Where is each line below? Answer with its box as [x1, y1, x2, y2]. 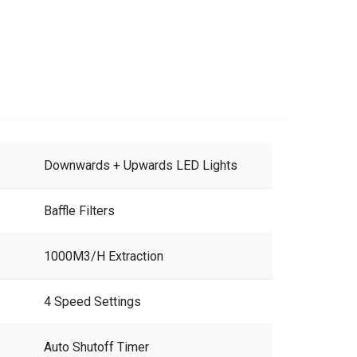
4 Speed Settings [43, 293, 141, 309]
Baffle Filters [43, 202, 115, 218]
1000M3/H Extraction [43, 248, 163, 264]
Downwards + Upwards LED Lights [43, 157, 237, 173]
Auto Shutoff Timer [43, 339, 149, 355]
